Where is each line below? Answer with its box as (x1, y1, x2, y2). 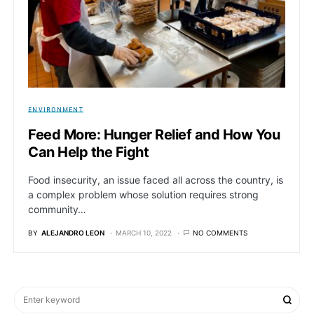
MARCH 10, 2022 (116, 228, 172, 238)
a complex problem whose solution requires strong (28, 189, 259, 201)
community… (28, 203, 86, 216)
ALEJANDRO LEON (41, 228, 104, 238)
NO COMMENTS (193, 228, 247, 238)
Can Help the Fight (28, 144, 149, 161)
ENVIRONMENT (28, 105, 83, 114)
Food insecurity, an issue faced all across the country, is (28, 174, 283, 186)
